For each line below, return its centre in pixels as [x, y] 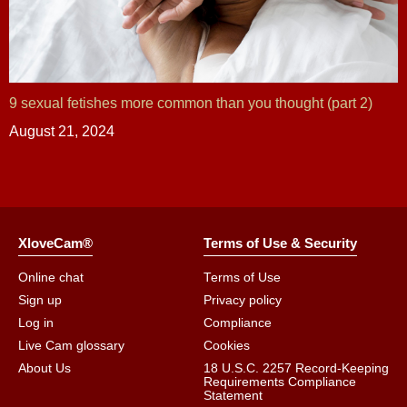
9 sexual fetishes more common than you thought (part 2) [191, 103]
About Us [45, 368]
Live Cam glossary [71, 345]
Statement [233, 395]
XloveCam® [55, 243]
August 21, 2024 [62, 131]
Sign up [40, 300]
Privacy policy [243, 300]
